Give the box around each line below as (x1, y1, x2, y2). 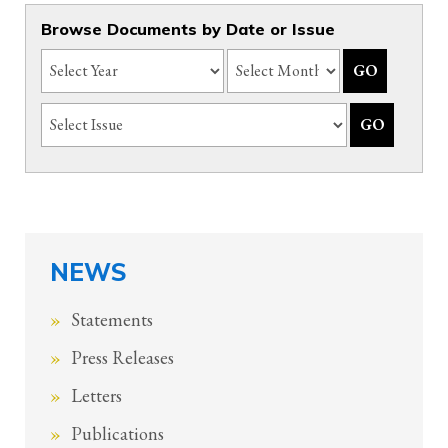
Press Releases (71, 346, 174, 369)
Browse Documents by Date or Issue (41, 18, 335, 39)
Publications (71, 422, 164, 445)
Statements (71, 308, 153, 331)
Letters (71, 384, 122, 407)
